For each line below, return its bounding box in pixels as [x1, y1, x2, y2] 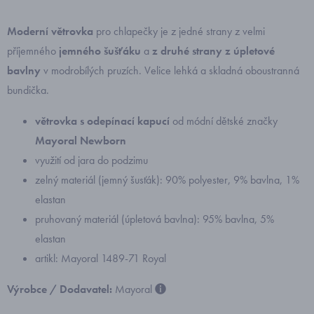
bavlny [7, 63, 41, 78]
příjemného [7, 43, 56, 58]
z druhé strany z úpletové [152, 43, 275, 58]
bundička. [7, 83, 49, 97]
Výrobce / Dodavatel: [7, 282, 115, 296]
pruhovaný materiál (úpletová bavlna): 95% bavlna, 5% [35, 212, 274, 226]
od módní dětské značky [170, 114, 278, 128]
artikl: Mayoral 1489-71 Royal [35, 251, 166, 266]
